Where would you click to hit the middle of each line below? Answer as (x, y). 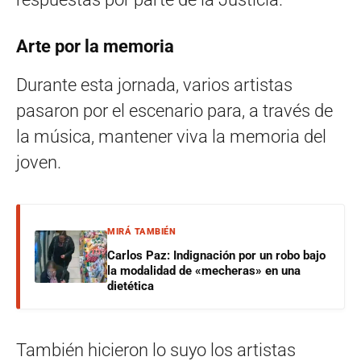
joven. (39, 162)
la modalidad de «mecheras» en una (204, 270)
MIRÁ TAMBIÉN (141, 231)
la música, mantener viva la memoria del (171, 136)
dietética (131, 286)
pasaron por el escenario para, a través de (174, 110)
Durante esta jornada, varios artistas (154, 85)
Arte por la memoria (95, 46)
